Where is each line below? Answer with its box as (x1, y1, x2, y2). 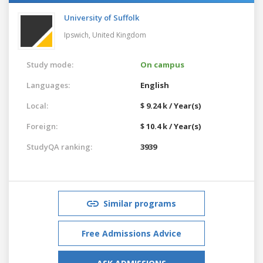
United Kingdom (92, 29, 146, 40)
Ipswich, (64, 29, 92, 40)
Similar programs (103, 197, 176, 209)
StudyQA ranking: (26, 141, 92, 152)
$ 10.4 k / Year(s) (140, 120, 201, 131)
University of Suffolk (64, 12, 139, 23)
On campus (140, 59, 184, 70)
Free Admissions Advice (82, 227, 181, 239)
